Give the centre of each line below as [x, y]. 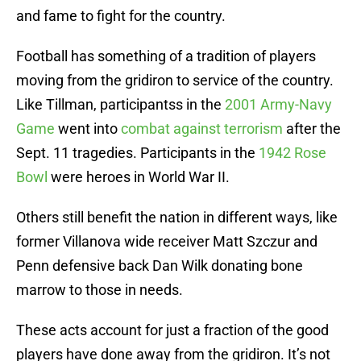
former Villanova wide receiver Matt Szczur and [167, 242]
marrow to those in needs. [100, 290]
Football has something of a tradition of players [166, 56]
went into [88, 129]
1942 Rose [293, 153]
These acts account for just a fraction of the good [172, 330]
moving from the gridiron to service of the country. [175, 81]
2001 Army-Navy [278, 105]
